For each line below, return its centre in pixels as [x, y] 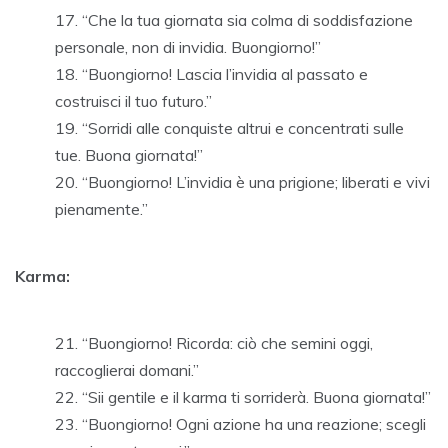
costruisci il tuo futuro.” [133, 101]
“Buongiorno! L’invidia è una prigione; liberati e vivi [256, 182]
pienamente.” [101, 209]
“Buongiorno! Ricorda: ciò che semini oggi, [227, 343]
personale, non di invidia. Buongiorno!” [188, 47]
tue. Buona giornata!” [129, 155]
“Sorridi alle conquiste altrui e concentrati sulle [243, 128]
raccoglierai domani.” [127, 370]
